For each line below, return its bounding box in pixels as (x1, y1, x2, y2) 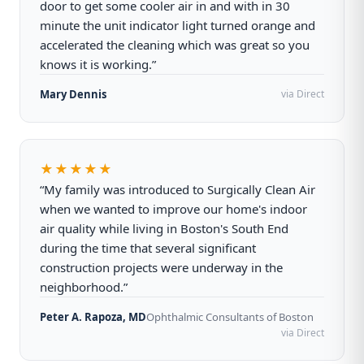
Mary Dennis (40, 87, 106, 102)
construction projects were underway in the (40, 259, 283, 275)
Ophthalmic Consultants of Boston (146, 310, 314, 324)
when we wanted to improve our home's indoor (40, 201, 307, 217)
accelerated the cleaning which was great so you (40, 37, 310, 53)
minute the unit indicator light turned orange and (40, 17, 315, 33)
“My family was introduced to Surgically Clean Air (40, 181, 315, 197)
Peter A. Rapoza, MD (40, 310, 146, 324)
